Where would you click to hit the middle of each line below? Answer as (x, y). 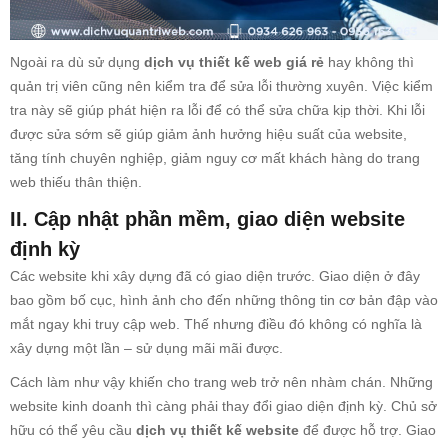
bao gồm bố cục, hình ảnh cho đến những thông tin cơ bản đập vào (224, 300)
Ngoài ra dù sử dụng (75, 62)
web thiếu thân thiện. (76, 182)
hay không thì (369, 62)
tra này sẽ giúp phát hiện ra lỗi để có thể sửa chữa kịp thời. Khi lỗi (217, 110)
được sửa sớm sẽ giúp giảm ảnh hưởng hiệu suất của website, (208, 134)
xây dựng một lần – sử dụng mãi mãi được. (146, 348)
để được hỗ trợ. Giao (369, 430)
